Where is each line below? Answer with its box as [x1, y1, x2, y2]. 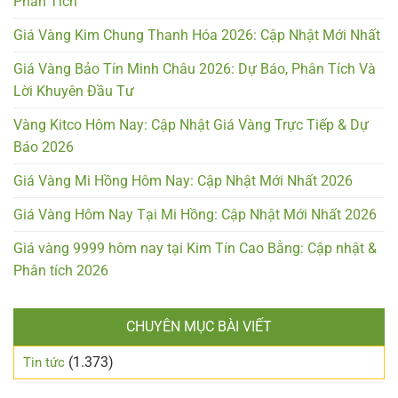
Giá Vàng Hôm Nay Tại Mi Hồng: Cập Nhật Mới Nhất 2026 [13, 205, 377, 223]
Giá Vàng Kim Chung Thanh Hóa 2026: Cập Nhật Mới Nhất [13, 26, 380, 44]
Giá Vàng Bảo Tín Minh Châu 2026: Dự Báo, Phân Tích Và [13, 60, 376, 77]
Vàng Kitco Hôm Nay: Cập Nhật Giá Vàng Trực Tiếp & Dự [13, 115, 369, 133]
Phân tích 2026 [13, 261, 108, 279]
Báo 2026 [13, 138, 74, 155]
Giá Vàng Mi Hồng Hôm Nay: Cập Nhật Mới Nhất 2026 [13, 171, 353, 189]
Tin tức [23, 354, 65, 370]
